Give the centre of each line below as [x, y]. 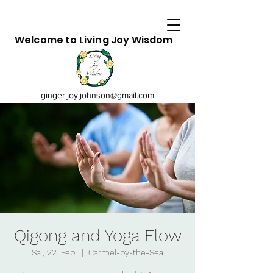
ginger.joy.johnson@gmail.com [97, 95]
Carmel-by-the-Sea [126, 252]
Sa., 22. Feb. [54, 252]
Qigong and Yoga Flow [97, 236]
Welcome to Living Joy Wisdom [94, 40]
